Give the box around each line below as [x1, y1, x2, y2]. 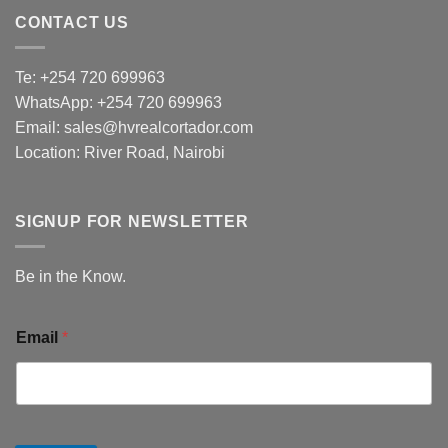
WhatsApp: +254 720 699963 [15, 93, 222, 111]
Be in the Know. [15, 267, 126, 285]
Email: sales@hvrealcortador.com [15, 118, 253, 136]
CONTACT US [15, 14, 129, 32]
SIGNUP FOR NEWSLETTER [15, 213, 249, 231]
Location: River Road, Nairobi [15, 143, 225, 161]
